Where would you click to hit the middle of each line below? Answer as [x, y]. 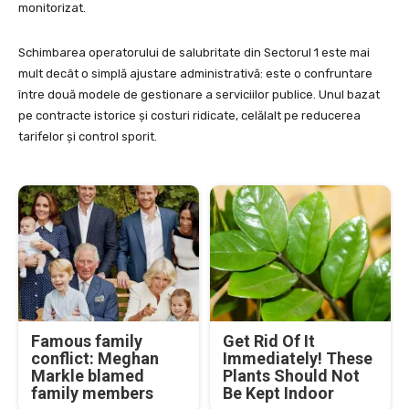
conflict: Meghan [95, 358]
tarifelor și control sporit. [88, 137]
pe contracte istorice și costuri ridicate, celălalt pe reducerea [189, 116]
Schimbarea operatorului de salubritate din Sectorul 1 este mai [194, 53]
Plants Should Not [291, 375]
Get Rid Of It [269, 341]
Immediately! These [298, 358]
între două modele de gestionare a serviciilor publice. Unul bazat [199, 95]
